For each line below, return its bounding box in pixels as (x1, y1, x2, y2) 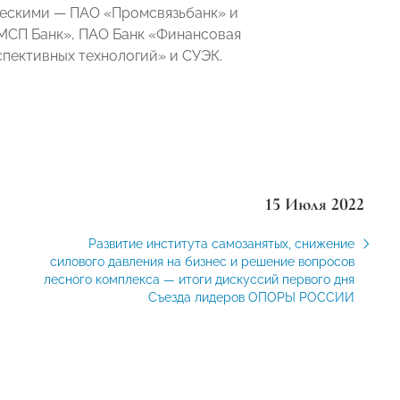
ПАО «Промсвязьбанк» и (70, 4, 238, 21)
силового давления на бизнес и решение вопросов (49, 254, 354, 269)
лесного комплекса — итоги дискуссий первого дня (43, 271, 354, 287)
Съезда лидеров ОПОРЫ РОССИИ (147, 289, 354, 304)
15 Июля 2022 (264, 193, 364, 215)
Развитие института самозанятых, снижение (87, 236, 354, 251)
